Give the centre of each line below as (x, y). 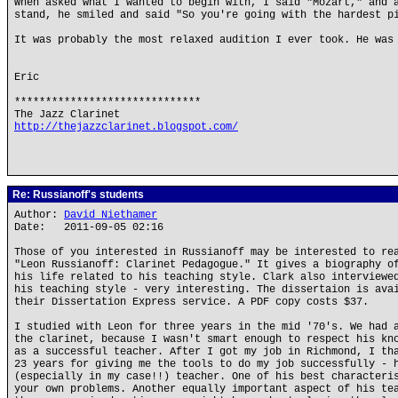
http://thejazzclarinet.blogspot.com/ (126, 127)
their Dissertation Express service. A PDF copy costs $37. (191, 302)
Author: (39, 215)
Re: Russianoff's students (77, 195)
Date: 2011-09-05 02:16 (89, 227)
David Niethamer (111, 215)
